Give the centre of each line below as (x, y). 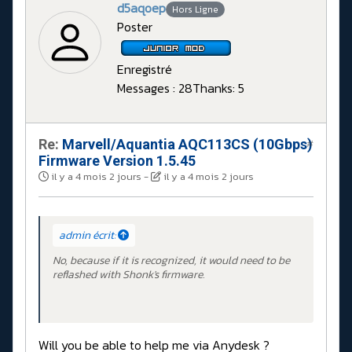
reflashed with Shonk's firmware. (128, 275)
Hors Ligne (195, 10)
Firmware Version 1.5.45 (117, 161)
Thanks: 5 (218, 88)
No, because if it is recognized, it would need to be (171, 261)
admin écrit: (88, 236)
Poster (135, 27)
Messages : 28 (155, 88)
